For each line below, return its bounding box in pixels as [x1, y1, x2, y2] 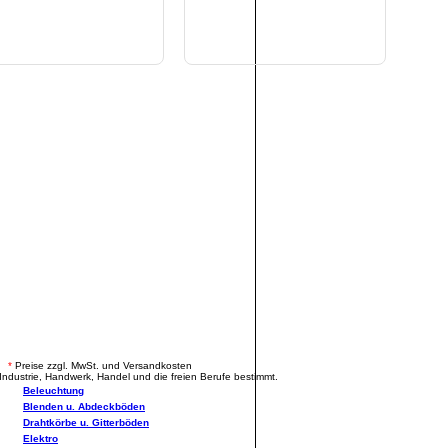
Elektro [23, 432, 58, 444]
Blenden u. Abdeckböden [23, 400, 145, 412]
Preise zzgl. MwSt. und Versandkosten [12, 359, 192, 371]
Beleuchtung [23, 384, 84, 396]
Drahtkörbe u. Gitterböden [23, 416, 149, 428]
